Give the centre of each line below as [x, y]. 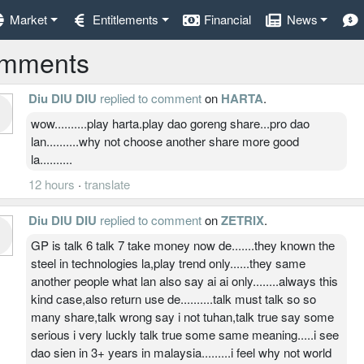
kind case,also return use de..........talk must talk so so [173, 298]
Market [28, 19]
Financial [228, 19]
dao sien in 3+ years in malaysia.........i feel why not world [181, 352]
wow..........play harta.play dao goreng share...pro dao [170, 123]
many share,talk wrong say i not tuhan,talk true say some [182, 316]
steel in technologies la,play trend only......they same [168, 262]
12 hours [52, 184]
